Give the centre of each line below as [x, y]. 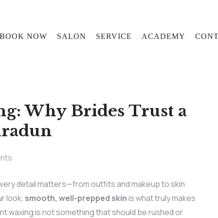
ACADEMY [163, 36]
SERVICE [114, 36]
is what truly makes [161, 198]
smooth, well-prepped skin [76, 198]
